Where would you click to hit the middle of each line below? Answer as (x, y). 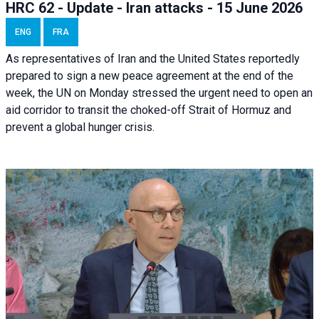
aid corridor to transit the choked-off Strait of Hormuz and (148, 110)
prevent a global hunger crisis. (80, 127)
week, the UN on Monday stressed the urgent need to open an (159, 93)
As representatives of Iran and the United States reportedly (153, 58)
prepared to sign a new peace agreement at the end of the (150, 75)
